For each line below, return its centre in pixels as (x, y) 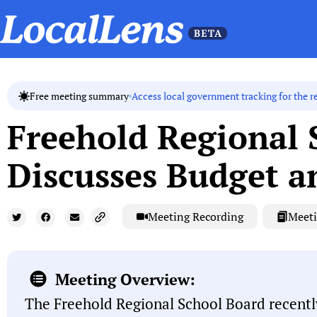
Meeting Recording (196, 217)
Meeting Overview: (125, 279)
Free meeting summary (79, 96)
